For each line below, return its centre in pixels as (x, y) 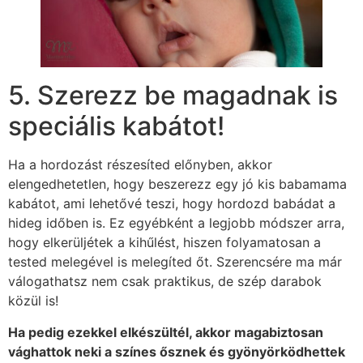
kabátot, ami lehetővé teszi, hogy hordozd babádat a (172, 204)
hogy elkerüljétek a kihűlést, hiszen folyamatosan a (164, 243)
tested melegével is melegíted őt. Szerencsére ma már (175, 262)
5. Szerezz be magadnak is (173, 96)
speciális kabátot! (116, 126)
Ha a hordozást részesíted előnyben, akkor (140, 165)
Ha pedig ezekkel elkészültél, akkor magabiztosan (166, 332)
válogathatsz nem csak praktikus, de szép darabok (165, 282)
